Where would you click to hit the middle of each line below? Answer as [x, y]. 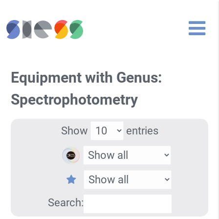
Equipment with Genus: [87, 78]
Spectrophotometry [75, 100]
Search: [66, 202]
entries [141, 131]
